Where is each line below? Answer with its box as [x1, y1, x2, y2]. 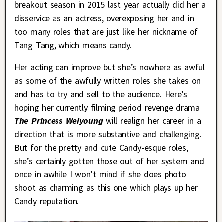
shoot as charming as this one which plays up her [14, 182, 198, 194]
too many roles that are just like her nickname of [14, 26, 198, 38]
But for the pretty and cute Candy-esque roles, [14, 142, 188, 154]
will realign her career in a [103, 115, 201, 127]
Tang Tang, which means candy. [14, 39, 132, 51]
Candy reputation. [14, 195, 79, 207]
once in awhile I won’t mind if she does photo [14, 168, 186, 180]
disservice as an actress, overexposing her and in [14, 12, 194, 24]
